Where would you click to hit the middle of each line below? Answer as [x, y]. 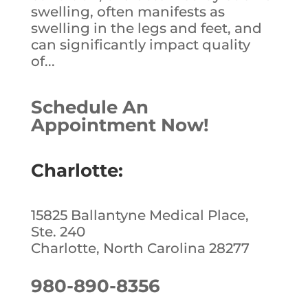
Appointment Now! [120, 125]
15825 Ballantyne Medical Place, [140, 215]
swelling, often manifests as [128, 11]
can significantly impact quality [140, 44]
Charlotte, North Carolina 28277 [140, 248]
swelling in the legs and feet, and [146, 28]
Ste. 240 [58, 231]
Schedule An [89, 107]
